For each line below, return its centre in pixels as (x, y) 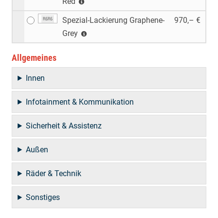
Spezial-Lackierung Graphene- (113, 20)
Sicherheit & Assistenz (64, 126)
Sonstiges (43, 197)
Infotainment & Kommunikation (80, 102)
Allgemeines (34, 57)
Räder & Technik (54, 173)
